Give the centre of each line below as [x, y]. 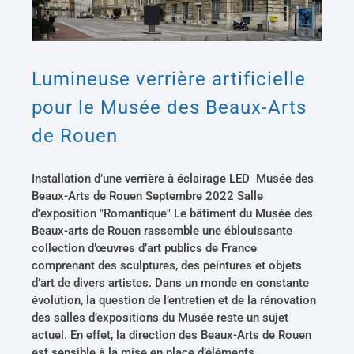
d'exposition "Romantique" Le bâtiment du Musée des [173, 214]
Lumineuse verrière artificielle [169, 79]
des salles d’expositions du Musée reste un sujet [160, 318]
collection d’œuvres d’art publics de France [145, 249]
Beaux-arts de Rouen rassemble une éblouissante [162, 231]
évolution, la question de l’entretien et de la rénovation [174, 301]
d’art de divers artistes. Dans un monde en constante [171, 283]
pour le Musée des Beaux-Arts [169, 108]
